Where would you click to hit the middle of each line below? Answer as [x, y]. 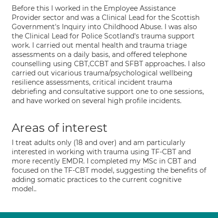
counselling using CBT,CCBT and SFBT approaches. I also [109, 64]
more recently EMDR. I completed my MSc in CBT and [104, 161]
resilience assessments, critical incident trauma [92, 82]
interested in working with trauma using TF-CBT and [101, 152]
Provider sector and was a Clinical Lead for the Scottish [106, 18]
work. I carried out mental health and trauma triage [99, 45]
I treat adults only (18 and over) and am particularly [99, 143]
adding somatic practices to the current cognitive [97, 180]
